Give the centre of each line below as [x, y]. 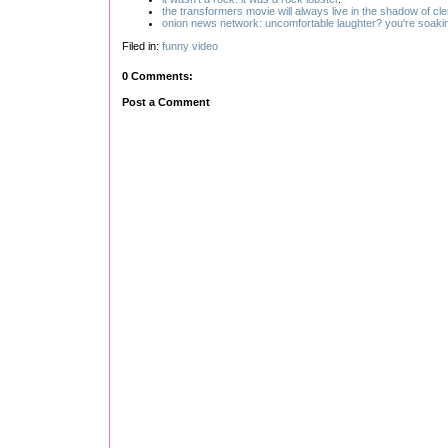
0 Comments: [157, 75]
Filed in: [142, 46]
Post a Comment [166, 102]
